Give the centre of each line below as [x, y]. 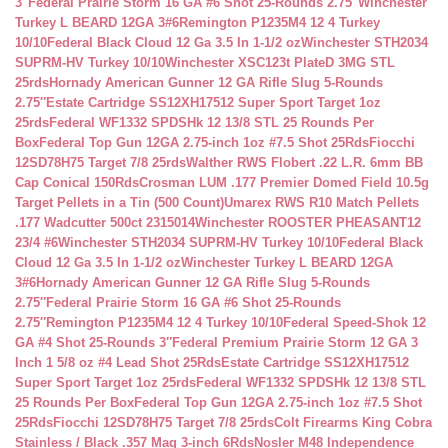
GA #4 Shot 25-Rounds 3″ [93, 342]
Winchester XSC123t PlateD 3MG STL [280, 62]
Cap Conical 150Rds [77, 182]
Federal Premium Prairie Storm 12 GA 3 [295, 342]
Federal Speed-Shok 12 [354, 322]
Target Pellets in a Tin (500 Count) [119, 202]
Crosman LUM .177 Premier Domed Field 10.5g [284, 182]
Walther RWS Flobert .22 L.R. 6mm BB [304, 162]
